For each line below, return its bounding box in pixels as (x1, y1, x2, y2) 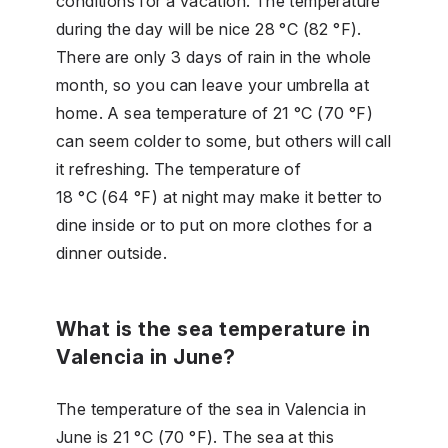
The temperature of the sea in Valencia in (56, 398, 367, 419)
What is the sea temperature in (56, 316, 370, 341)
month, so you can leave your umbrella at (56, 74, 369, 95)
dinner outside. (56, 242, 168, 263)
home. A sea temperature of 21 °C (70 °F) (56, 102, 373, 123)
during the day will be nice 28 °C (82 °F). (56, 18, 362, 39)
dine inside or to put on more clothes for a (56, 214, 373, 235)
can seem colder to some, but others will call (56, 130, 391, 151)
